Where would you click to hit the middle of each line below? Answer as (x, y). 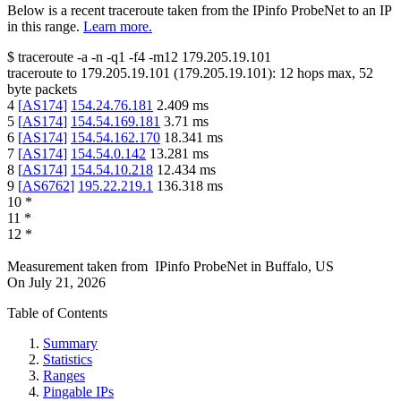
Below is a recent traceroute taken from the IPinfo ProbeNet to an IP (199, 10)
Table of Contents (57, 312)
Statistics (68, 359)
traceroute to (42, 73)
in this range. (43, 26)
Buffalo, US (299, 266)
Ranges (64, 375)
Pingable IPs (78, 391)
